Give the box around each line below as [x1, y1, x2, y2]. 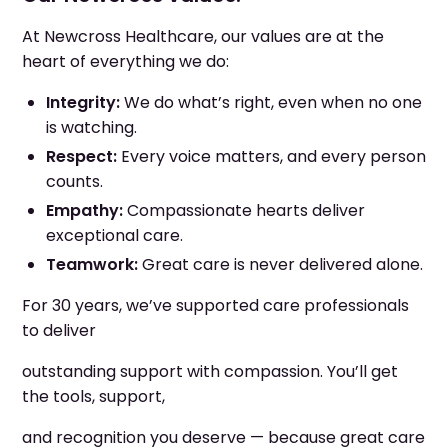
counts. [46, 170, 103, 193]
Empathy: [46, 199, 123, 222]
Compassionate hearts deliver [123, 199, 365, 222]
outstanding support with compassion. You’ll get [22, 360, 398, 383]
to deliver [22, 319, 96, 342]
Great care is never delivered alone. [138, 253, 423, 276]
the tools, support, [22, 385, 165, 408]
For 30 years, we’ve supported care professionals [22, 294, 409, 317]
